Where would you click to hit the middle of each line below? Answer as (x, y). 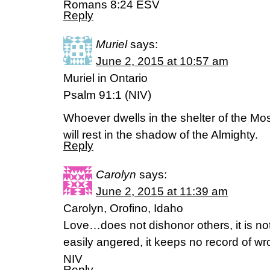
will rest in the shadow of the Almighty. (161, 135)
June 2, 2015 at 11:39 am (162, 191)
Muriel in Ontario (105, 78)
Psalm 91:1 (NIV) (107, 95)
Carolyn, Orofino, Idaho (123, 208)
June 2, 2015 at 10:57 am (162, 61)
